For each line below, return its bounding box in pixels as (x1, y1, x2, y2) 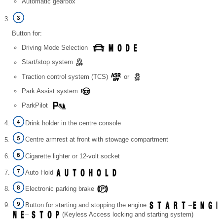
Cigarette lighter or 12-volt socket (25, 152, 127, 160)
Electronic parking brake (25, 185, 96, 193)
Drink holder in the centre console (25, 119, 124, 127)
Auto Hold (25, 169, 55, 177)
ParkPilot (22, 102, 52, 110)
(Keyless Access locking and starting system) (60, 211, 197, 219)
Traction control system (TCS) (22, 73, 110, 80)
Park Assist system (22, 87, 80, 95)
